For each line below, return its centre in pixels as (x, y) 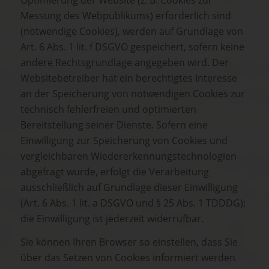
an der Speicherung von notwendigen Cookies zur (133, 93)
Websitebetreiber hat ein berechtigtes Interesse (129, 78)
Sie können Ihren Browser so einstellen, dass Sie (129, 242)
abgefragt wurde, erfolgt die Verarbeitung (115, 171)
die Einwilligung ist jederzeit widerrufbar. (112, 218)
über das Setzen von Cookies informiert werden (128, 258)
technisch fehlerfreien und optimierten (108, 109)
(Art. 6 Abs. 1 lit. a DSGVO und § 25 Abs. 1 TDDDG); (133, 203)
